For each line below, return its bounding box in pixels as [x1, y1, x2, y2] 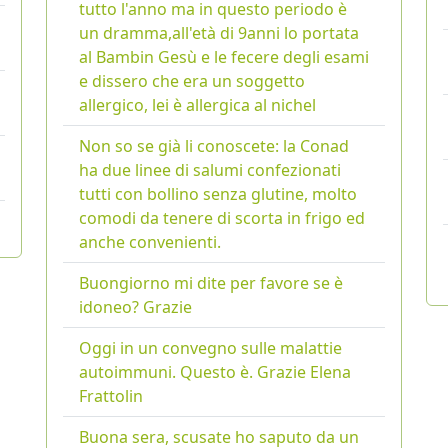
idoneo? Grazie [79, 295, 192, 318]
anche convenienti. [79, 230, 221, 253]
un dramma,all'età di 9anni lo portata [79, 21, 359, 44]
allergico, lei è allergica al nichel [79, 93, 316, 116]
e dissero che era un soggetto [79, 69, 305, 92]
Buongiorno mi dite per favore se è [79, 271, 343, 294]
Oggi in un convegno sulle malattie [79, 336, 342, 359]
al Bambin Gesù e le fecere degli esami [79, 45, 369, 68]
